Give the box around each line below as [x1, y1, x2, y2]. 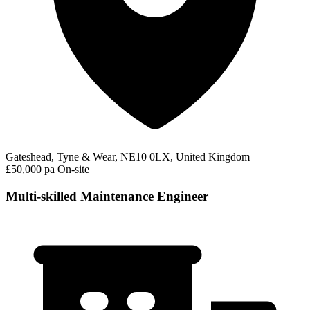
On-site [57, 163, 89, 176]
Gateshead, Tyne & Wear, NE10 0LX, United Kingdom [6, 151, 250, 163]
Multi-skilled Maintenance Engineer [6, 189, 208, 204]
